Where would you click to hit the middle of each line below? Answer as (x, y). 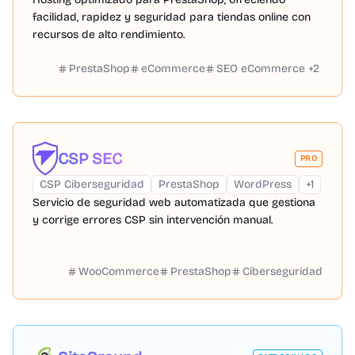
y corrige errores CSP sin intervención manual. (153, 219)
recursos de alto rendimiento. (109, 34)
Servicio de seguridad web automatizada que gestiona (174, 202)
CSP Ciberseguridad (92, 184)
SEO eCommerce (261, 69)
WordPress (263, 184)
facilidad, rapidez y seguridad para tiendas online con (172, 17)
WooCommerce (119, 271)
